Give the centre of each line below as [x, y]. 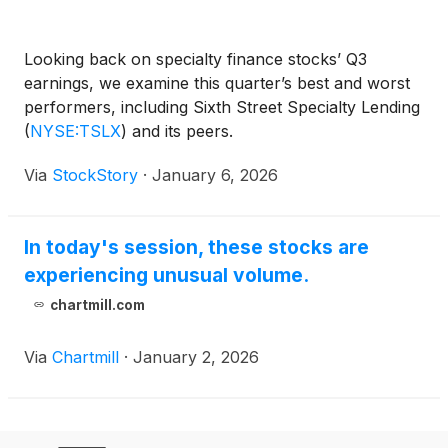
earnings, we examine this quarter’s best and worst [217, 83]
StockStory [95, 175]
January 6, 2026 [215, 175]
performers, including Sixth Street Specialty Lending [222, 107]
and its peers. [180, 131]
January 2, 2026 [196, 357]
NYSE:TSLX [75, 131]
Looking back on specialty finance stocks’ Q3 [195, 59]
